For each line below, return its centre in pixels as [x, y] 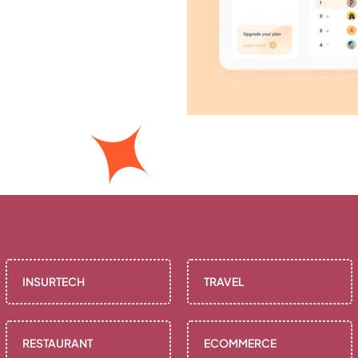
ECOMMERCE [241, 343]
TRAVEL [225, 282]
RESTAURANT [58, 343]
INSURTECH [54, 282]
